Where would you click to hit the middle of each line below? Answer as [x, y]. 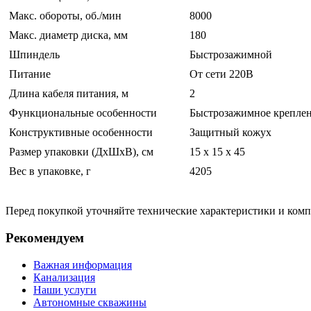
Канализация [64, 277]
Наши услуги [65, 289]
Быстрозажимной [231, 55]
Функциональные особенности [83, 113]
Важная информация [83, 264]
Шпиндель [34, 55]
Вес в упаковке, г [50, 171]
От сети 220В [221, 74]
